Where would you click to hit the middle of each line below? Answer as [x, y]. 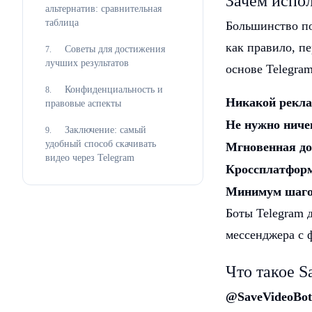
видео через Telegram [90, 158]
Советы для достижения [115, 49]
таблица [62, 23]
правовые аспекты [83, 103]
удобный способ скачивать [101, 144]
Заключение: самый [106, 130]
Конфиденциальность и [114, 89]
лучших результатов [87, 63]
